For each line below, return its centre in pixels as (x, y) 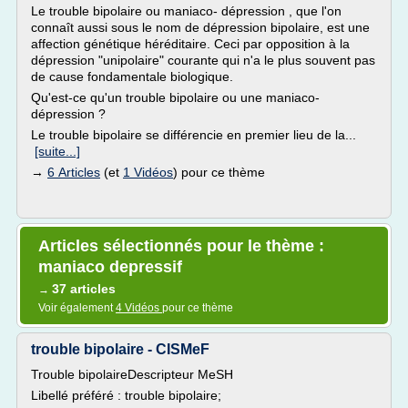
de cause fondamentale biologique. (132, 76)
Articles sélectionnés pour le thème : (181, 246)
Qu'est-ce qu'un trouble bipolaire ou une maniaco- (175, 97)
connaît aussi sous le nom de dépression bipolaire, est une (200, 27)
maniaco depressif (110, 267)
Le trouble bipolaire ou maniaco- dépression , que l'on (186, 11)
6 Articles (74, 172)
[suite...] (57, 151)
